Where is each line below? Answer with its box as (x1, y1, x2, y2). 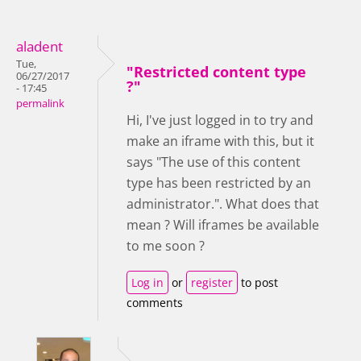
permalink (16, 96, 64, 110)
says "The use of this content (127, 152, 301, 171)
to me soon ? (127, 236, 205, 255)
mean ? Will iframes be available (127, 215, 319, 234)
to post (238, 274, 278, 290)
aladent (16, 36, 63, 56)
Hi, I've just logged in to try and (127, 110, 313, 129)
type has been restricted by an (127, 173, 311, 192)
